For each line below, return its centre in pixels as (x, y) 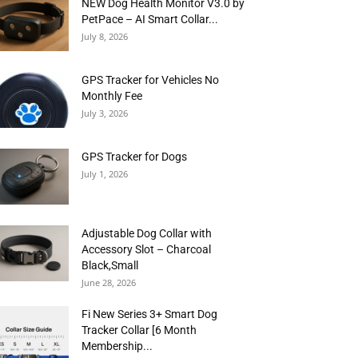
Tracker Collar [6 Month (139, 330)
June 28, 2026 (109, 282)
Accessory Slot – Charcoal (146, 249)
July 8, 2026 (105, 36)
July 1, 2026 (105, 174)
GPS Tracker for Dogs (134, 157)
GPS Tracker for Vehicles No (150, 80)
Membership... (117, 346)
